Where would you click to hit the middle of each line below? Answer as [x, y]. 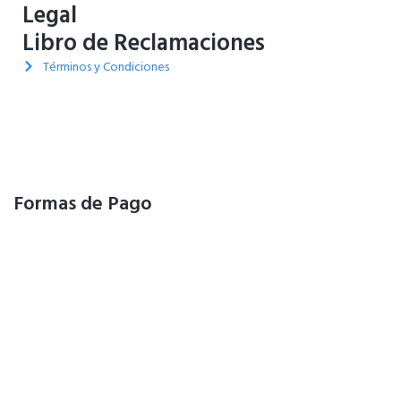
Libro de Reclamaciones [144, 43]
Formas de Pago [83, 203]
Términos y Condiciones [106, 66]
